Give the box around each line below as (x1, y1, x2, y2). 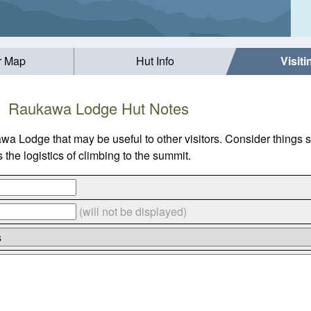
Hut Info (135, 53, 174, 69)
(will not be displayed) (78, 203, 187, 219)
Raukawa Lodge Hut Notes (8, 96, 189, 119)
